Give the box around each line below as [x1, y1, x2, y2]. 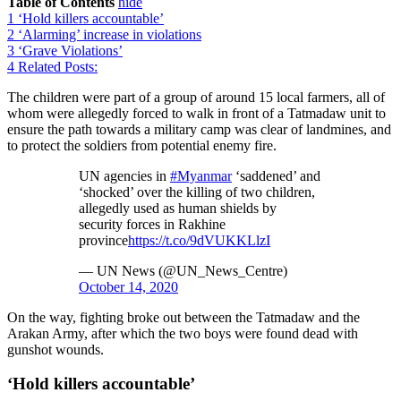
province [79, 232, 128, 248]
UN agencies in [79, 167, 170, 183]
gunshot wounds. [7, 341, 107, 357]
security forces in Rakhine [79, 216, 226, 232]
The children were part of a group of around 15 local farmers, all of [7, 89, 385, 105]
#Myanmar [170, 167, 232, 183]
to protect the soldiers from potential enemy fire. [7, 137, 277, 153]
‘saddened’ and [232, 167, 320, 183]
